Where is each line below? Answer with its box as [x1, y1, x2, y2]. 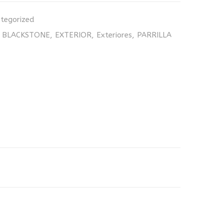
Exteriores [96, 30, 132, 39]
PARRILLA [137, 30, 171, 39]
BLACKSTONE [2, 30, 50, 39]
